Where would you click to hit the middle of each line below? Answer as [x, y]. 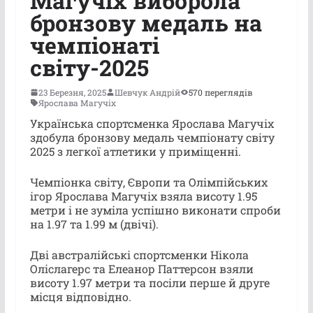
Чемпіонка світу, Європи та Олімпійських [148, 182]
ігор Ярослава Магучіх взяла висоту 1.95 [143, 196]
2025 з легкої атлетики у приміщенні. [135, 151]
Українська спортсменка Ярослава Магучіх [152, 123]
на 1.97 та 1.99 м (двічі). [94, 224]
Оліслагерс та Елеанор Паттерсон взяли [141, 268]
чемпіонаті [94, 45]
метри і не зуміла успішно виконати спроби [155, 210]
